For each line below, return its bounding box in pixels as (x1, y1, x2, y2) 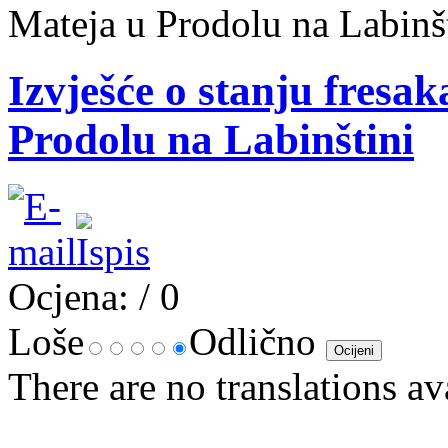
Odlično (189, 319, 326, 363)
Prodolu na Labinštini (8, 115, 414, 163)
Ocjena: (8, 274, 129, 318)
